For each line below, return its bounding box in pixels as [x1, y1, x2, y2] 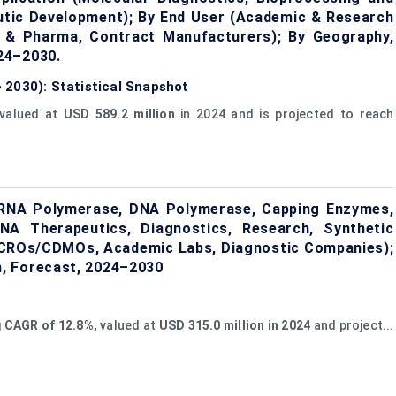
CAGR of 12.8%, [4, 317, 97, 332]
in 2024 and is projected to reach [174, 106, 394, 121]
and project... [310, 317, 394, 332]
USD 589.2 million [63, 106, 175, 121]
